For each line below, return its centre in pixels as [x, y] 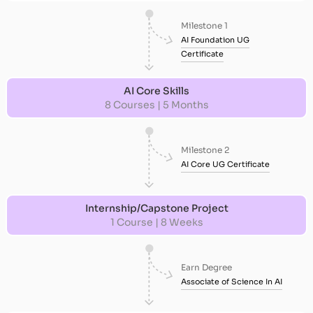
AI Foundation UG [215, 40]
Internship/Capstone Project [156, 208]
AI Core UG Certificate [225, 164]
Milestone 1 [204, 26]
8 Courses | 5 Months [156, 105]
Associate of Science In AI [231, 282]
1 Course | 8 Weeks [156, 222]
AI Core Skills [156, 91]
